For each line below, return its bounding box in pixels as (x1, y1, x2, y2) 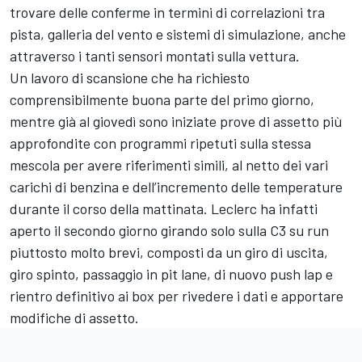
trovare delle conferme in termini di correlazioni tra (10, 2, 325, 21)
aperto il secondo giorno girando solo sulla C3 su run (10, 221, 329, 239)
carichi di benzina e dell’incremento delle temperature (10, 177, 343, 196)
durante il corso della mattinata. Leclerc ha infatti (10, 199, 318, 217)
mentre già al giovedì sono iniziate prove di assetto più (10, 112, 343, 130)
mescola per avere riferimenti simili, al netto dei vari (10, 155, 328, 174)
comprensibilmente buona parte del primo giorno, (10, 90, 314, 108)
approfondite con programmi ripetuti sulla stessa (10, 133, 311, 152)
